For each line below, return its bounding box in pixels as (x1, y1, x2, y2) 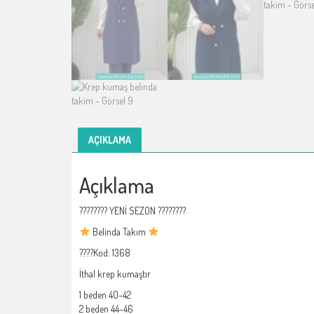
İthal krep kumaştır (79, 267, 151, 280)
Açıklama (79, 171, 154, 198)
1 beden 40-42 (79, 288, 131, 301)
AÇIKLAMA (88, 133, 131, 146)
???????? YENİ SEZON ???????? (79, 204, 186, 217)
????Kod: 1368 (79, 246, 130, 259)
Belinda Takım (90, 225, 148, 238)
